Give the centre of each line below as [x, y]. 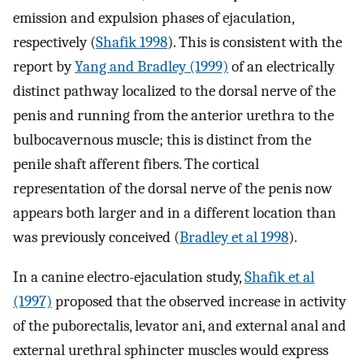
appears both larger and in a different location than [175, 213]
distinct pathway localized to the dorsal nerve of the [174, 91]
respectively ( [54, 42]
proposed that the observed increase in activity [199, 301]
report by [44, 67]
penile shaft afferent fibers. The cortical [136, 164]
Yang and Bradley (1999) [152, 67]
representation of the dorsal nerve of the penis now [173, 188]
